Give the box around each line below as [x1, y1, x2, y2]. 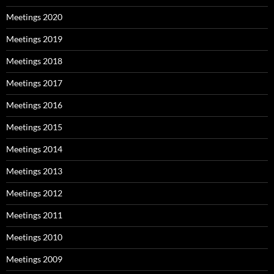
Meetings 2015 [6, 122, 62, 132]
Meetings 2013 [6, 166, 62, 176]
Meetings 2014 [6, 144, 62, 154]
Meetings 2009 [6, 254, 62, 264]
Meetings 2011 [6, 210, 62, 220]
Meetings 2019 [6, 34, 62, 44]
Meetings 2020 [6, 12, 62, 22]
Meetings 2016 [6, 100, 62, 110]
